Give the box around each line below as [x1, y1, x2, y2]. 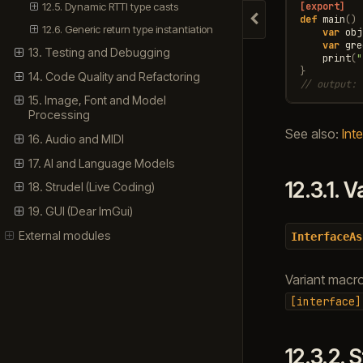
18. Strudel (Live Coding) [28, 180, 155, 194]
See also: [284, 125, 342, 142]
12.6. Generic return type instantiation [42, 23, 214, 36]
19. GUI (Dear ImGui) [28, 203, 133, 218]
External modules [19, 228, 112, 242]
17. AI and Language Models [28, 156, 175, 170]
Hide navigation [254, 19, 344, 32]
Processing [28, 108, 90, 122]
